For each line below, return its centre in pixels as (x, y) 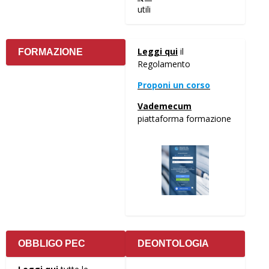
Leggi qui (158, 52)
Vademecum (165, 106)
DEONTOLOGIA (173, 244)
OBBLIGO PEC (52, 244)
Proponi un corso (174, 85)
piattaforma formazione (184, 119)
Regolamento (164, 64)
